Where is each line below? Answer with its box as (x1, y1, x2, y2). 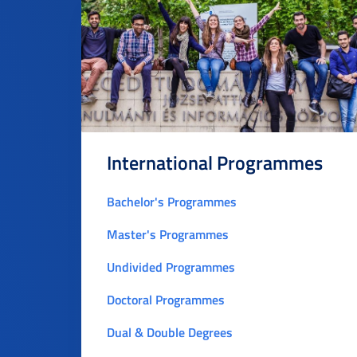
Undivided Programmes (107, 257, 235, 276)
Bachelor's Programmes (107, 192, 237, 210)
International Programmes (107, 149, 323, 176)
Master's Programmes (107, 225, 229, 243)
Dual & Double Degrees (107, 323, 233, 341)
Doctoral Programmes (107, 290, 225, 308)
